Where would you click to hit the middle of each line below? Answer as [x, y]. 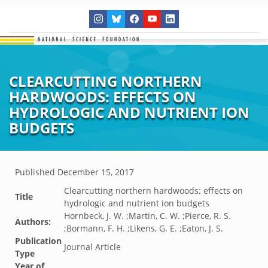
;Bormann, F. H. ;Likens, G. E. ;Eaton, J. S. [144, 228]
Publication [38, 241]
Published [36, 172]
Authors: [33, 222]
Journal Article [92, 247]
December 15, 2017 [96, 172]
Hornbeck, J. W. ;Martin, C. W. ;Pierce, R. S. [147, 216]
